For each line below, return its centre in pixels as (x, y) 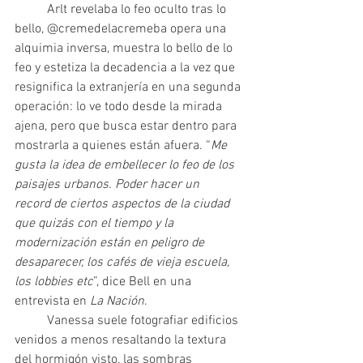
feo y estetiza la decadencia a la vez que (126, 68)
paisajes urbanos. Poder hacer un (109, 185)
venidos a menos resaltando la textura (122, 341)
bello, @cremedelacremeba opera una (122, 30)
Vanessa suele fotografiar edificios (31, 321)
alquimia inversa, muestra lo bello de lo (125, 49)
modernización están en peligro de (111, 243)
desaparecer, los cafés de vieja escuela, (124, 263)
